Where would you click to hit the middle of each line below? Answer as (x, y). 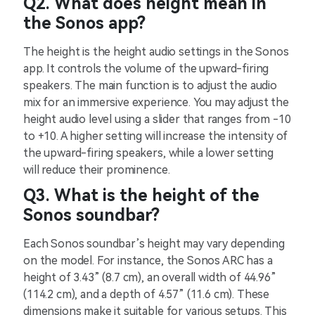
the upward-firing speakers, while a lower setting (149, 153)
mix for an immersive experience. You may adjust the (156, 103)
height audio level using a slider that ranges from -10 (157, 120)
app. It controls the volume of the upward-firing (146, 69)
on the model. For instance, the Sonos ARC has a (148, 261)
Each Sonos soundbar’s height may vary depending (154, 244)
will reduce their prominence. (97, 170)
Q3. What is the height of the (141, 196)
